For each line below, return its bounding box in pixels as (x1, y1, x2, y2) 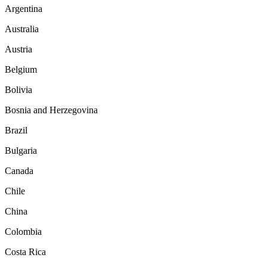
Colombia (5, 226, 42, 237)
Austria (5, 44, 32, 54)
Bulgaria (5, 145, 37, 156)
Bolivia (5, 84, 32, 95)
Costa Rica (5, 246, 46, 257)
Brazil (5, 125, 27, 135)
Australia (5, 23, 39, 34)
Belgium (5, 64, 37, 74)
